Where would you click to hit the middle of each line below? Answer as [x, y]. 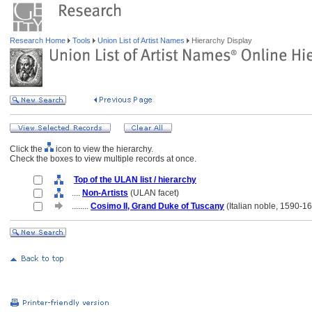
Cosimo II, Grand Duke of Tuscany [157, 206]
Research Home [39, 40]
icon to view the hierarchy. [103, 149]
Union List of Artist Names [141, 40]
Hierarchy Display [221, 40]
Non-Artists [105, 193]
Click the [27, 149]
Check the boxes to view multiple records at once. [103, 159]
